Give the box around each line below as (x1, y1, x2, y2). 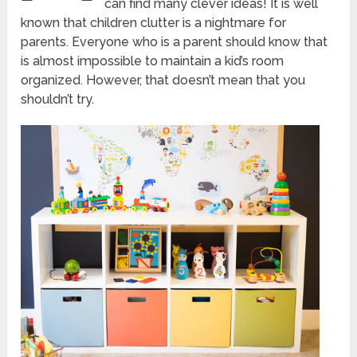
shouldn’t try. (21, 92, 95, 108)
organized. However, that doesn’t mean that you (21, 73, 306, 88)
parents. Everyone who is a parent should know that (21, 34, 328, 50)
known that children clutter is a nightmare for (21, 15, 287, 31)
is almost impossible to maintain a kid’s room (21, 53, 284, 69)
